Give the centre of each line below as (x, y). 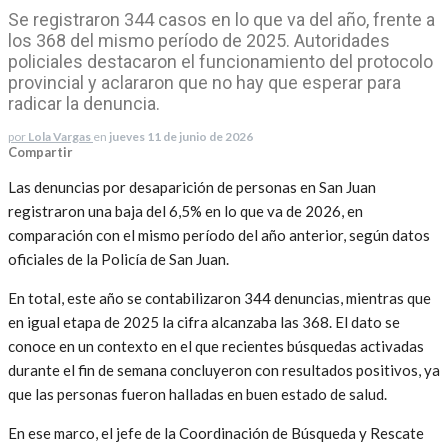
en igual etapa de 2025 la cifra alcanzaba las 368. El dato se (204, 321)
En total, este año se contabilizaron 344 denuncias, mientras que (219, 297)
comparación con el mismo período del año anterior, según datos (219, 234)
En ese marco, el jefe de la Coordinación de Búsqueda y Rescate (216, 432)
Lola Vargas (59, 136)
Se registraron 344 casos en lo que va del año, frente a (221, 19)
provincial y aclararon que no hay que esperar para (204, 82)
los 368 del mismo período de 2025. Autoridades (199, 40)
